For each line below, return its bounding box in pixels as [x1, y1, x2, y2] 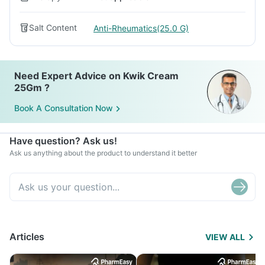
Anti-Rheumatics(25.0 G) [93, 22, 189, 33]
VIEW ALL [205, 232, 245, 242]
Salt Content [29, 22, 77, 33]
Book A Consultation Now [14, 103, 113, 114]
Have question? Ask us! [9, 135, 117, 147]
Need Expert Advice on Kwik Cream [14, 70, 179, 82]
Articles [9, 231, 44, 243]
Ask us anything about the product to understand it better [9, 148, 197, 157]
